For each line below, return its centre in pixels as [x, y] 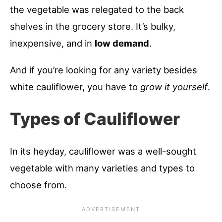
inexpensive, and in [52, 43]
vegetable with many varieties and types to [102, 168]
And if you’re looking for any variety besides [104, 70]
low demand [122, 43]
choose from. [38, 185]
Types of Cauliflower [95, 119]
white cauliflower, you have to [75, 87]
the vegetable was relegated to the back [97, 10]
